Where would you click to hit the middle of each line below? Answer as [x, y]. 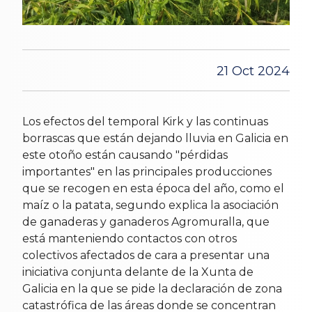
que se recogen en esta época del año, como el [153, 188]
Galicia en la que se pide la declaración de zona [152, 288]
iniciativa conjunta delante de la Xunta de [138, 272]
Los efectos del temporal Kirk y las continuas [145, 121]
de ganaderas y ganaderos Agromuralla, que [146, 221]
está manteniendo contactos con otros [130, 238]
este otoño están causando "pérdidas [125, 155]
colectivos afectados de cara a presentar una [146, 255]
